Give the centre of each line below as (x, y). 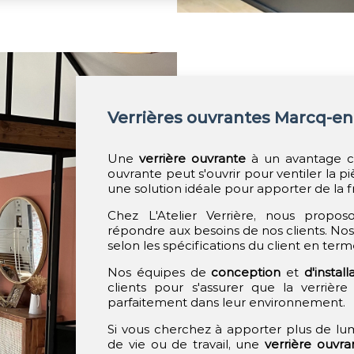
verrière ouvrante (193, 158)
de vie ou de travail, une (186, 344)
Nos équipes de (160, 272)
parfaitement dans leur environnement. (227, 302)
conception (246, 272)
